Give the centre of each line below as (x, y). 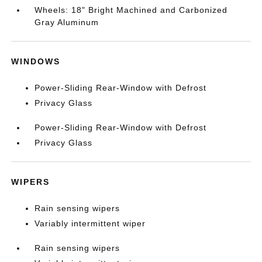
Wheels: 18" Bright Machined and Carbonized (131, 10)
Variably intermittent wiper (90, 223)
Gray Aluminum (67, 22)
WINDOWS (36, 61)
